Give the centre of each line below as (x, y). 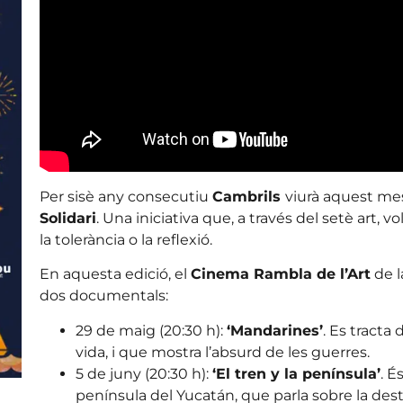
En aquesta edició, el (115, 274)
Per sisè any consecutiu (125, 197)
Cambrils (248, 197)
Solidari (67, 219)
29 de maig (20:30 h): (151, 330)
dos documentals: (103, 296)
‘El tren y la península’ (296, 373)
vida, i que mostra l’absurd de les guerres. (222, 352)
